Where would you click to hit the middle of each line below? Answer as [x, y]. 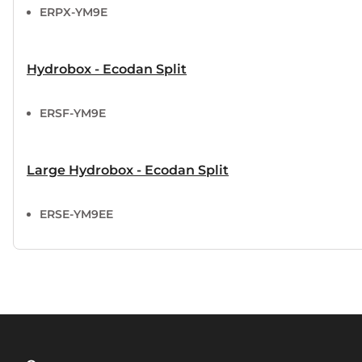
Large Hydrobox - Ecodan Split [128, 170]
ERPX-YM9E [74, 12]
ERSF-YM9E [73, 113]
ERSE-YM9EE [76, 214]
